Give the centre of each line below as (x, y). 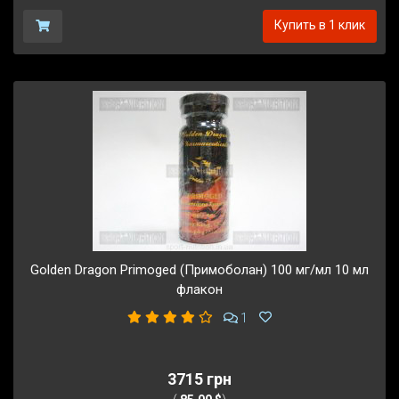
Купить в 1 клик (319, 24)
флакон (199, 289)
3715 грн (199, 379)
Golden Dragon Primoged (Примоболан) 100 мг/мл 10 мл (199, 269)
